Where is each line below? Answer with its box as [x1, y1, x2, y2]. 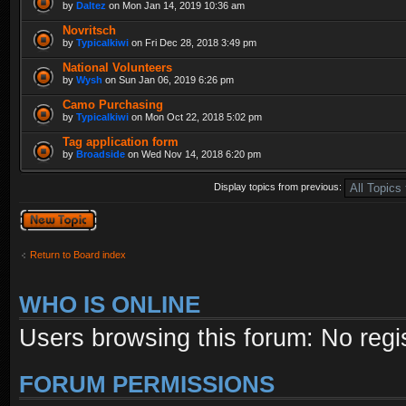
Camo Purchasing [63, 97, 163, 111]
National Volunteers [63, 60, 172, 74]
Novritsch [63, 23, 116, 37]
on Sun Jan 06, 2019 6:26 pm [102, 73, 234, 85]
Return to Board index [30, 249, 126, 260]
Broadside [76, 148, 125, 159]
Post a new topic [19, 208, 92, 219]
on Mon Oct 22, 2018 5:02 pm [129, 111, 262, 122]
